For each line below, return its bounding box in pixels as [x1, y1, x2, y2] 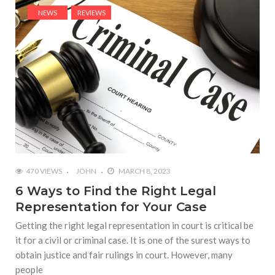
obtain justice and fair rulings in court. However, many [15, 249, 233, 260]
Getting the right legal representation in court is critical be [15, 219, 254, 231]
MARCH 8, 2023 [117, 166, 171, 176]
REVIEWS [77, 8, 106, 17]
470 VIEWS [26, 166, 62, 176]
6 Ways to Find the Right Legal [15, 183, 216, 198]
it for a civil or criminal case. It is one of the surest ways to [15, 234, 250, 246]
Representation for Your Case [15, 199, 207, 214]
